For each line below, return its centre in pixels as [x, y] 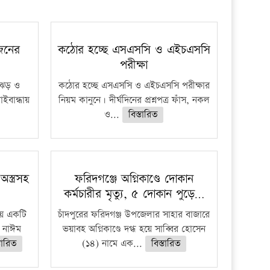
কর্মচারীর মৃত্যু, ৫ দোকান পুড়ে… [134, 194]
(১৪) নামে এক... [113, 244]
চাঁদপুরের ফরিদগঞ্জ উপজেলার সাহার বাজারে [134, 215]
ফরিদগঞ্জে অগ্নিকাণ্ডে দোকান [134, 179]
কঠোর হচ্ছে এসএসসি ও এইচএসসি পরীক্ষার [134, 86]
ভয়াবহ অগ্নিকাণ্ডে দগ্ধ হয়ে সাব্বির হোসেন [134, 229]
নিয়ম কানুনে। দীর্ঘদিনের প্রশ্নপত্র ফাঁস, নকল [134, 100]
